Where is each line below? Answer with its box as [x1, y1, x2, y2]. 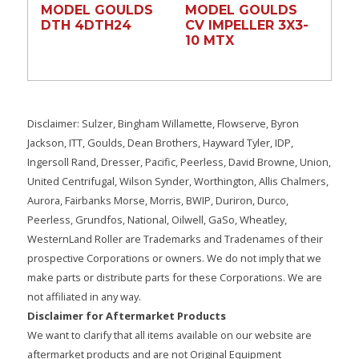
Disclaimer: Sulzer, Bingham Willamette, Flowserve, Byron [26, 115, 299, 131]
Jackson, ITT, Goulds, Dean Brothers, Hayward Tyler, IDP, [26, 135, 293, 150]
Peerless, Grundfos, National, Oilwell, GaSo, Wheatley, [26, 212, 287, 227]
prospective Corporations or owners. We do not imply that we [26, 250, 321, 265]
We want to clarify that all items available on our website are [26, 327, 312, 342]
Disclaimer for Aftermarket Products [26, 308, 226, 323]
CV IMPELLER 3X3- [184, 17, 309, 33]
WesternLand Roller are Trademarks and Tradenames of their [26, 231, 323, 246]
